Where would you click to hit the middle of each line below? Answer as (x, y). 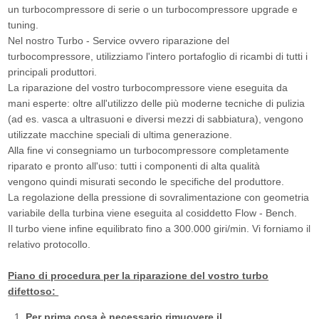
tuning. (25, 25)
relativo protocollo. (49, 244)
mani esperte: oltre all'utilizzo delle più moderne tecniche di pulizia (157, 103)
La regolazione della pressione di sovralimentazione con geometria (159, 197)
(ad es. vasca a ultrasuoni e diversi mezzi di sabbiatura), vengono (156, 119)
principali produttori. (53, 72)
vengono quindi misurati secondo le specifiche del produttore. (146, 181)
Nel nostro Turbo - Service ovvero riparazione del (119, 40)
